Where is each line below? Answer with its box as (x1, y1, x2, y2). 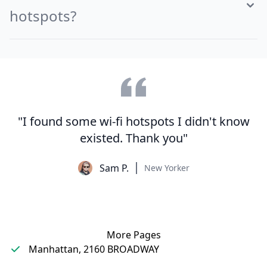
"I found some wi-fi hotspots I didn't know (17, 113, 250, 129)
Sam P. (99, 162, 129, 175)
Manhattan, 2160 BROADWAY (29, 243, 159, 256)
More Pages (106, 228, 161, 241)
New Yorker (144, 162, 190, 173)
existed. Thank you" (79, 130, 188, 146)
